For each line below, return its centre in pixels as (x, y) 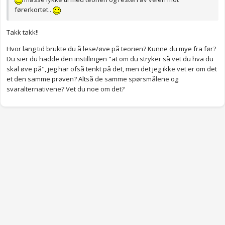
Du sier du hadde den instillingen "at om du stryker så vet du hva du (110, 59)
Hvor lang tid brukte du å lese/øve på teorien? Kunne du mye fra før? (111, 49)
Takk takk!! (23, 32)
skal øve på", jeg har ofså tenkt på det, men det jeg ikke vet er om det (112, 69)
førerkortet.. (34, 10)
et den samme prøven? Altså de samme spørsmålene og (92, 79)
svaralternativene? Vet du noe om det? (66, 89)
